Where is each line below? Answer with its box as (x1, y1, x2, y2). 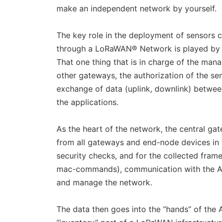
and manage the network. (56, 177, 152, 187)
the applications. (56, 97, 118, 107)
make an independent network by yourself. (56, 3, 217, 13)
